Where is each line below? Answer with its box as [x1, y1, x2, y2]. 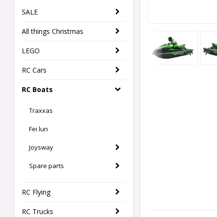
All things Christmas [22, 27, 83, 36]
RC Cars [22, 65, 46, 75]
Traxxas [29, 106, 53, 115]
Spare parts [29, 161, 64, 170]
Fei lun [29, 124, 48, 134]
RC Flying [22, 187, 50, 197]
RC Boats [22, 85, 53, 94]
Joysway [29, 143, 53, 152]
